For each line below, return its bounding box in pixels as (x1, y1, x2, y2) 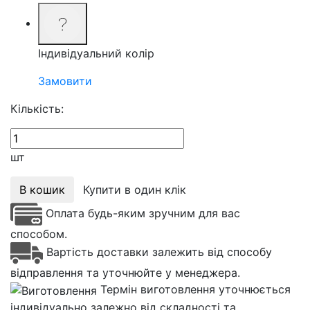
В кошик (19, 182, 65, 197)
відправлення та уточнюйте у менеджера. (10, 265, 240, 280)
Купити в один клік (83, 182, 186, 197)
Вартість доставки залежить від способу (46, 245, 272, 259)
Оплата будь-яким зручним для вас (46, 206, 240, 220)
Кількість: (10, 101, 64, 116)
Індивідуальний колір (38, 46, 154, 60)
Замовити (38, 73, 92, 88)
